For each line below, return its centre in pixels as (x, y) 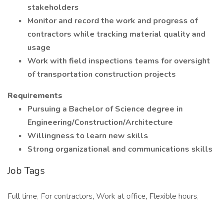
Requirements (35, 96)
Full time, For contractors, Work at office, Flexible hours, (103, 196)
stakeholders (53, 7)
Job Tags (26, 171)
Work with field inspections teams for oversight (119, 61)
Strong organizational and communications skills (120, 149)
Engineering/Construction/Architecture (100, 122)
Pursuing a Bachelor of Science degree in (105, 109)
